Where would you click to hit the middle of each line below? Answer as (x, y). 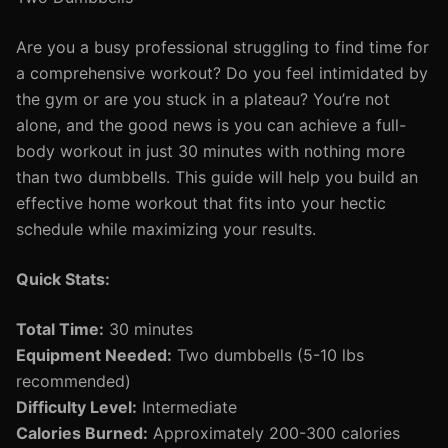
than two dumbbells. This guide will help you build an (217, 177)
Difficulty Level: (76, 407)
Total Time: (60, 329)
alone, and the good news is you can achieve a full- (211, 125)
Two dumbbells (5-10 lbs (268, 355)
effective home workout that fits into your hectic (201, 203)
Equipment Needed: (94, 355)
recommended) (73, 381)
